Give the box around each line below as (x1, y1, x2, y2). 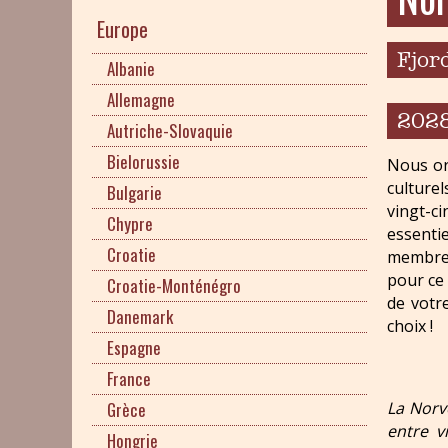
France (107, 366, 151, 391)
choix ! (387, 315, 433, 337)
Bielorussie (107, 149, 180, 174)
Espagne (107, 335, 161, 360)
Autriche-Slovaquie (107, 118, 233, 143)
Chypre (107, 211, 153, 236)
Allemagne (107, 87, 175, 112)
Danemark (107, 304, 173, 329)
